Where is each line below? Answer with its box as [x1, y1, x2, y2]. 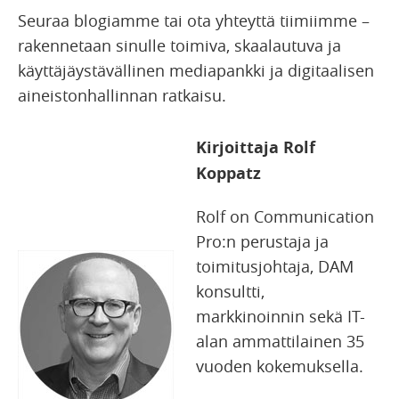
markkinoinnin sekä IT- [196, 305, 365, 327]
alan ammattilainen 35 [196, 330, 364, 352]
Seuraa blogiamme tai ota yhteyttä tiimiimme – [18, 9, 370, 31]
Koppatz [196, 161, 261, 184]
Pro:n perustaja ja [196, 230, 329, 252]
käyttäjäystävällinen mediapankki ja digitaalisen [18, 59, 374, 81]
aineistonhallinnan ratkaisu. [18, 84, 226, 106]
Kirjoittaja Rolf [196, 135, 315, 159]
